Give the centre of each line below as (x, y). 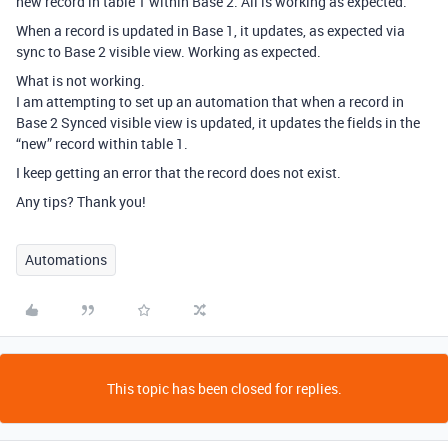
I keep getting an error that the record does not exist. (178, 172)
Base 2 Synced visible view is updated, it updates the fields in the (218, 122)
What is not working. (80, 80)
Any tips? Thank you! (81, 201)
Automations (66, 259)
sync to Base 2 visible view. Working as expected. (168, 51)
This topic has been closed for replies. (224, 388)
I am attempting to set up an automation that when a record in (210, 101)
